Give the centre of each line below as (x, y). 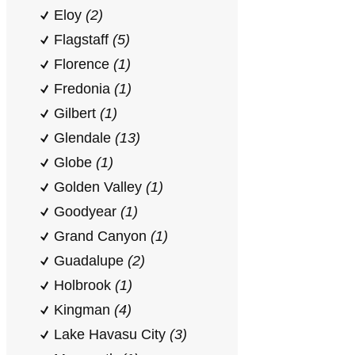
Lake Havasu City (112, 334)
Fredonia (84, 89)
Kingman (84, 310)
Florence (84, 64)
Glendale (84, 138)
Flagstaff (83, 40)
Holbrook (84, 285)
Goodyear (87, 212)
